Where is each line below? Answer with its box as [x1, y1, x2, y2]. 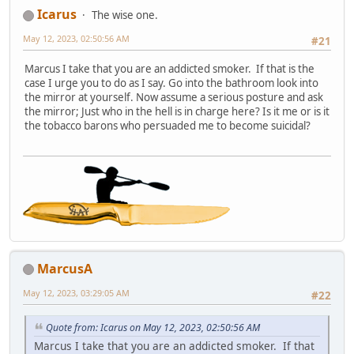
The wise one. [92, 8, 158, 23]
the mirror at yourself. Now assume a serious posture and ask [24, 89, 323, 104]
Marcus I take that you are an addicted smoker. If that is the [24, 61, 314, 76]
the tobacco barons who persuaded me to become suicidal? [24, 118, 311, 133]
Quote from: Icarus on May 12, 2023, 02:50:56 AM [46, 321, 260, 335]
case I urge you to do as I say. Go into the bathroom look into [24, 75, 318, 90]
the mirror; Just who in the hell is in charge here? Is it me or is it [24, 104, 330, 119]
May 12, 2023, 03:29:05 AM [23, 286, 130, 299]
